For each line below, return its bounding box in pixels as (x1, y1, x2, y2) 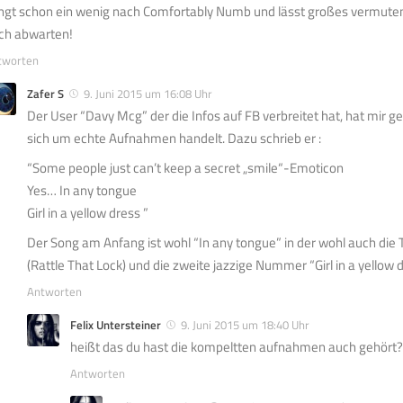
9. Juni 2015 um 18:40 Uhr (181, 316, 309, 335)
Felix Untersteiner (70, 316, 161, 335)
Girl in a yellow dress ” (27, 202, 148, 224)
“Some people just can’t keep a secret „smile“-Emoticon (27, 157, 344, 179)
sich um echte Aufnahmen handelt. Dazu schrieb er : (27, 128, 321, 149)
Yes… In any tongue (27, 180, 137, 201)
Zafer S (27, 85, 64, 103)
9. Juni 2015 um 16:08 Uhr (84, 85, 212, 103)
